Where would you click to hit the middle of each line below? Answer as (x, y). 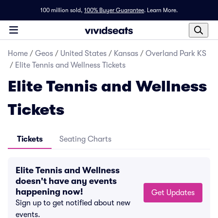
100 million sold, (62, 10)
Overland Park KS (176, 54)
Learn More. (162, 10)
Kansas (126, 54)
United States (83, 54)
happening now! (49, 192)
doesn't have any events (66, 181)
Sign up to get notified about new (73, 203)
